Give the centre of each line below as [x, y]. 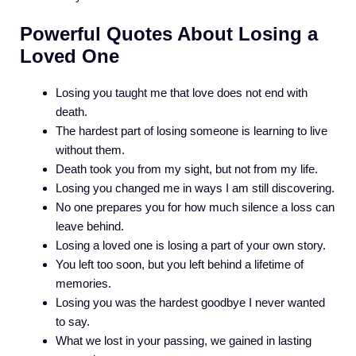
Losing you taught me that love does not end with [182, 93]
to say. [73, 322]
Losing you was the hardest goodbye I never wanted [190, 303]
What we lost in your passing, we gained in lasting [184, 341]
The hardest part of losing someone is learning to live [192, 131]
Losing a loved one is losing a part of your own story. [191, 246]
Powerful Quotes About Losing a [169, 34]
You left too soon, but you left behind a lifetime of [180, 265]
